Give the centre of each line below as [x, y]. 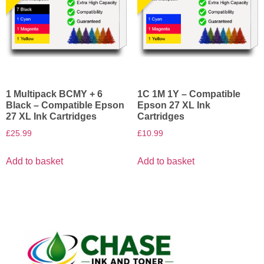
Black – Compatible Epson [65, 105]
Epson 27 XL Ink [174, 105]
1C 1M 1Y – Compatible [189, 94]
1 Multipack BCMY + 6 [54, 94]
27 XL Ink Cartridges [51, 117]
